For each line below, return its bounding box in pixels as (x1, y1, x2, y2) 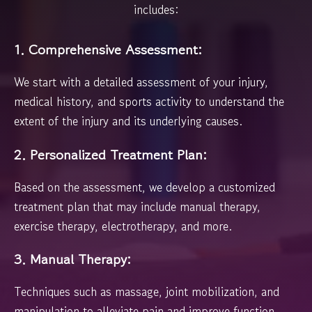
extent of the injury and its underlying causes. (14, 112, 242, 130)
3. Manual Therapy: (14, 249, 131, 270)
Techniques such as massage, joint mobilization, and (14, 282, 279, 300)
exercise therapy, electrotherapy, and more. (14, 217, 232, 235)
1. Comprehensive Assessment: (14, 40, 202, 61)
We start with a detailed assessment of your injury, (14, 73, 268, 91)
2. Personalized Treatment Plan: (14, 144, 207, 165)
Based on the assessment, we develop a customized (14, 178, 275, 196)
